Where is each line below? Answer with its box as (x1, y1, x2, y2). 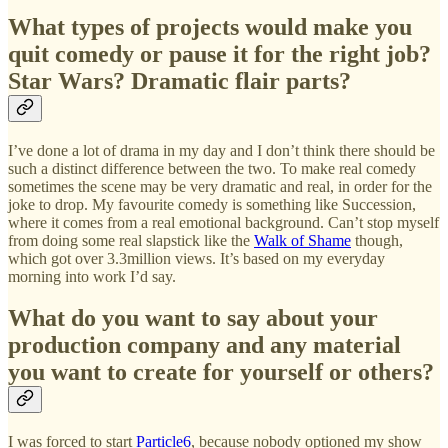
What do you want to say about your (8, 305, 378, 332)
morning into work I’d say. (8, 267, 176, 285)
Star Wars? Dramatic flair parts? (8, 67, 351, 94)
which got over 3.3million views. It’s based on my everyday (8, 249, 385, 267)
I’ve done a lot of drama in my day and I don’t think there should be (8, 141, 435, 159)
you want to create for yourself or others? (8, 359, 434, 386)
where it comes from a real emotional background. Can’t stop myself (8, 213, 439, 231)
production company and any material (8, 332, 401, 359)
